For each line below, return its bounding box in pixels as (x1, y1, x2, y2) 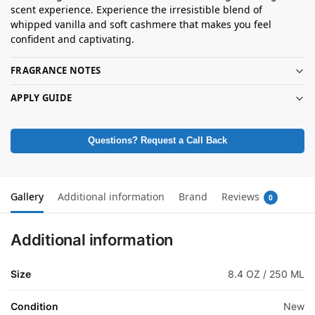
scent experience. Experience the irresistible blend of (11, 2, 262, 16)
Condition (11, 300, 58, 312)
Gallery (11, 189, 44, 203)
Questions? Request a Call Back (88, 135, 227, 146)
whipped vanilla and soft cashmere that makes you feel (11, 17, 271, 31)
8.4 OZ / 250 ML (228, 267, 304, 280)
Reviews (221, 189, 259, 203)
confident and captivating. (11, 32, 134, 46)
